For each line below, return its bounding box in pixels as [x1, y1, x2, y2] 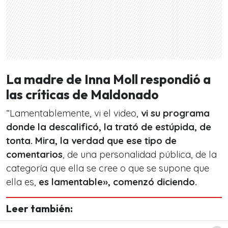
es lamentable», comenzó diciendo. [36, 176, 199, 188]
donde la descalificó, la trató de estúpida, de [6, 121, 211, 133]
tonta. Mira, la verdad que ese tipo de [6, 135, 177, 147]
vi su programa [138, 107, 210, 120]
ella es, [6, 176, 36, 188]
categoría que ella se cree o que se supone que [6, 162, 209, 175]
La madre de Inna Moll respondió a [6, 71, 211, 88]
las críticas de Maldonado [6, 87, 159, 103]
